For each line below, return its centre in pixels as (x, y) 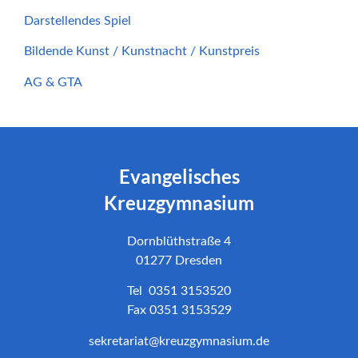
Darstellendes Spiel (78, 20)
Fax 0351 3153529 (179, 310)
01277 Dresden (179, 260)
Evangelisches (179, 176)
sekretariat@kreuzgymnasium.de (179, 341)
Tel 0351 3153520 (179, 291)
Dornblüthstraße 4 (179, 241)
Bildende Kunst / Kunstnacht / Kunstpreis (142, 52)
